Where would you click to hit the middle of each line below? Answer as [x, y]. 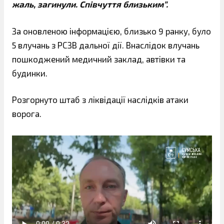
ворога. [27, 113]
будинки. [30, 73]
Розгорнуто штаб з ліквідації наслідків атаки [100, 99]
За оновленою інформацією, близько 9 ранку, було [111, 31]
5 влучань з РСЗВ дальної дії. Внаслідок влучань [106, 45]
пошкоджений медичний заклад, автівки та [99, 59]
